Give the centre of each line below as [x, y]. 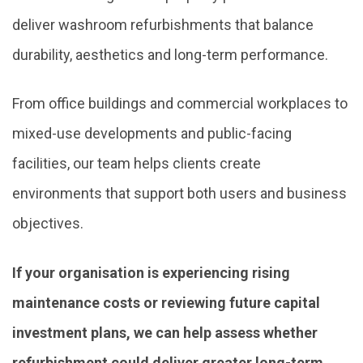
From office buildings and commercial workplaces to [180, 104]
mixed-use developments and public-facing [152, 134]
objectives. [48, 224]
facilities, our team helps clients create [137, 164]
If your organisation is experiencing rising [151, 272]
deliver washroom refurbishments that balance [163, 24]
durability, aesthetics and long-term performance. [170, 54]
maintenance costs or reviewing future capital [166, 302]
